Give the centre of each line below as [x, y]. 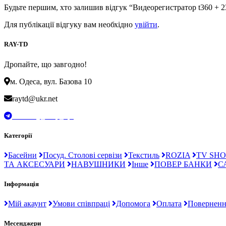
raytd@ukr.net [35, 98]
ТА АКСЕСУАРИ [35, 164]
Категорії [18, 135]
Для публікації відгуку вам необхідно [69, 25]
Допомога [133, 204]
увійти [146, 25]
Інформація [21, 184]
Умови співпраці [81, 204]
